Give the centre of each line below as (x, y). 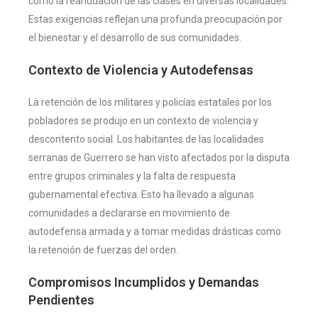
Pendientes (61, 300)
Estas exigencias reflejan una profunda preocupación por (155, 19)
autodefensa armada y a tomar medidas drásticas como (155, 231)
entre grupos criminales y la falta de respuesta (132, 176)
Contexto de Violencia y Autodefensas (141, 70)
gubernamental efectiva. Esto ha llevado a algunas (141, 194)
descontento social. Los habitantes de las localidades (146, 139)
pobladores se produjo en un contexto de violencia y (143, 120)
